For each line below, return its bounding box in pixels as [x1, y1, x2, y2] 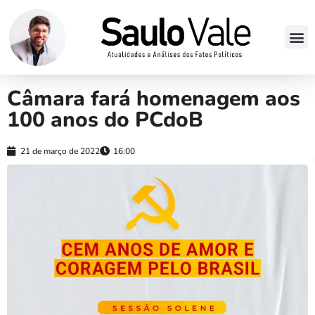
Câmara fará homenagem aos [7, 84, 300, 113]
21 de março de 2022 [20, 145, 100, 157]
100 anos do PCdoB [7, 105, 203, 134]
